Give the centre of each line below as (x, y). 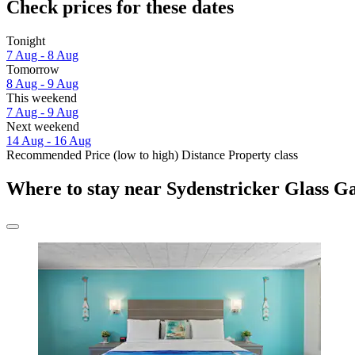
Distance (203, 155)
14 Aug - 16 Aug (49, 141)
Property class (263, 155)
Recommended (44, 155)
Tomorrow (33, 70)
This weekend (42, 98)
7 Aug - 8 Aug (42, 55)
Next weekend (43, 127)
